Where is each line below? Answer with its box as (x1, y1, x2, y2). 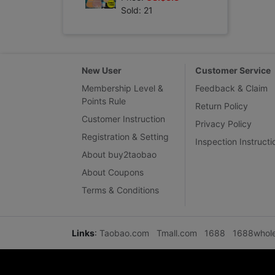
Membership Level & (82, 83, 163, 93)
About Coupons (82, 167, 144, 177)
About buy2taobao (82, 149, 157, 160)
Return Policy (195, 101, 248, 111)
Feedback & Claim (195, 83, 268, 93)
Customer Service (195, 65, 271, 76)
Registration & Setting (82, 131, 169, 142)
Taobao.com (99, 228, 149, 238)
